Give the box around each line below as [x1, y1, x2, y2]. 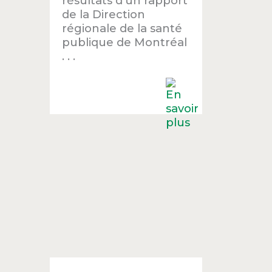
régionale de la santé [62, 21, 183, 36]
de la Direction [62, 7, 146, 22]
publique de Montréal [62, 35, 188, 50]
